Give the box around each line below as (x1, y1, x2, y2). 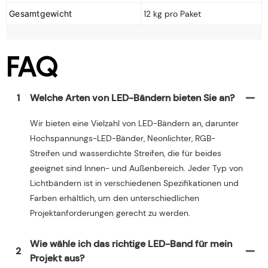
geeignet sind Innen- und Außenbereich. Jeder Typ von (30, 162, 243, 173)
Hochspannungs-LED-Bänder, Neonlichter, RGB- (30, 132, 215, 144)
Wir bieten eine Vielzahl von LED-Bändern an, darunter (30, 117, 239, 129)
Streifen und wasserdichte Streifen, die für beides (30, 147, 221, 159)
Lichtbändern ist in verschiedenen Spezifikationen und (30, 177, 239, 188)
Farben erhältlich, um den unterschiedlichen (30, 192, 199, 203)
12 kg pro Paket (144, 8, 201, 20)
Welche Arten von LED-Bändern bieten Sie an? (30, 92, 234, 105)
